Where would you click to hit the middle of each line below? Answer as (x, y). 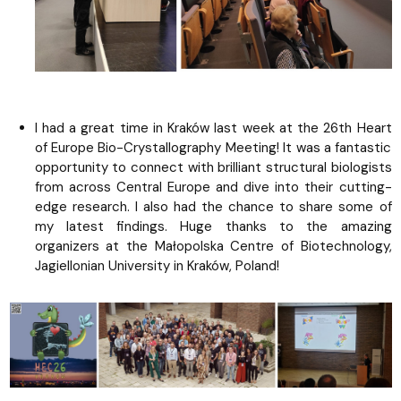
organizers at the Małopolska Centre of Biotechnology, (213, 246)
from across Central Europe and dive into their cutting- (213, 187)
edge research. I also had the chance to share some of (213, 206)
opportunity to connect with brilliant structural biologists (213, 167)
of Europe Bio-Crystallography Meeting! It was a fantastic (213, 147)
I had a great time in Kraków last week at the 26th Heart (213, 128)
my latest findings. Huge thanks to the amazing (213, 226)
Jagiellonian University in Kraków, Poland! (157, 265)
